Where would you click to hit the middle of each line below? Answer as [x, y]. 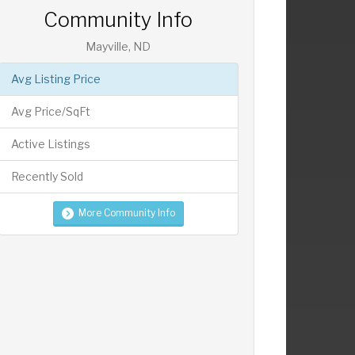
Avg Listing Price [55, 79]
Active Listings [50, 144]
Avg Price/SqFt [50, 112]
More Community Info [126, 213]
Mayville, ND [118, 47]
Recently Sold [47, 177]
